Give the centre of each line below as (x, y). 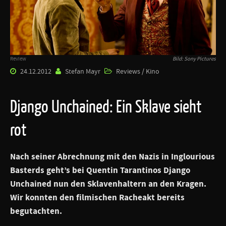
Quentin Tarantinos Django (137, 170)
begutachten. (36, 211)
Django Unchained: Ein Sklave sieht (106, 106)
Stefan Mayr (83, 71)
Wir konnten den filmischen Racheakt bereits (97, 197)
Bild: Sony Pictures (194, 59)
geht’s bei (64, 170)
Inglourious (193, 157)
